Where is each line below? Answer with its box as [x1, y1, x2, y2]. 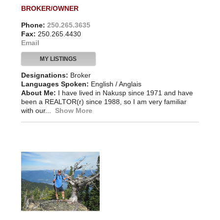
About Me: [21, 88, 56, 96]
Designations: [21, 70, 68, 79]
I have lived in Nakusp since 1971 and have [57, 88, 193, 96]
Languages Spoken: [21, 79, 89, 87]
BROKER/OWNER [21, 3, 79, 12]
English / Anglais [90, 79, 141, 87]
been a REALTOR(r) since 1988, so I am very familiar [21, 97, 187, 105]
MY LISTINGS [40, 55, 77, 61]
